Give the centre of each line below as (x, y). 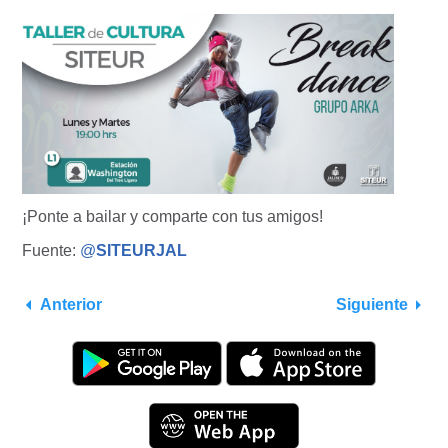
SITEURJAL (141, 251)
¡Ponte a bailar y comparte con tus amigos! (172, 217)
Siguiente (372, 305)
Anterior (71, 305)
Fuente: (51, 251)
